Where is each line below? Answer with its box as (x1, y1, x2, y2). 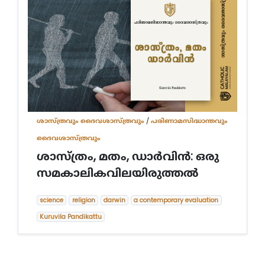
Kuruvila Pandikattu (40, 212, 102, 221)
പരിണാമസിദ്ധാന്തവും (151, 115, 228, 125)
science (40, 195, 64, 205)
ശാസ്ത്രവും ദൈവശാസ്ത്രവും (37, 115, 146, 125)
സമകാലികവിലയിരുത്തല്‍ (37, 164, 199, 181)
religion (72, 195, 95, 205)
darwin (103, 195, 125, 205)
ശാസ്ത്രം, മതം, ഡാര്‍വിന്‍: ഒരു (37, 148, 219, 164)
